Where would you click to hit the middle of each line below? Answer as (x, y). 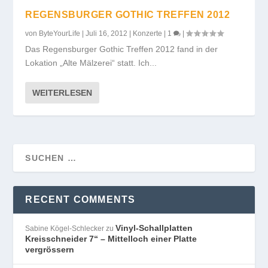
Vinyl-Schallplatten (154, 228)
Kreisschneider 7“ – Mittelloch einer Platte (111, 238)
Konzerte (148, 33)
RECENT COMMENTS (80, 199)
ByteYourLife (60, 33)
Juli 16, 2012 (107, 33)
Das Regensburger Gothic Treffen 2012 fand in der (122, 49)
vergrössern (50, 249)
